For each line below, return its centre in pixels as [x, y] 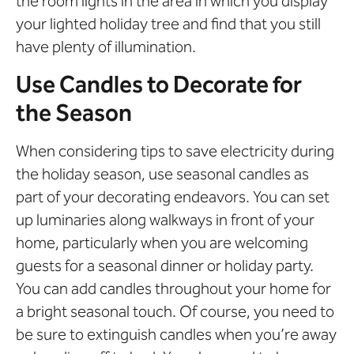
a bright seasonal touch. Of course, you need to [175, 311]
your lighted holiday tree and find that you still [168, 24]
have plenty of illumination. [106, 47]
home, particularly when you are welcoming [162, 242]
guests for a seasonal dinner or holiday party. [165, 265]
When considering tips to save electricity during [175, 151]
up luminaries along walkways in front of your [165, 219]
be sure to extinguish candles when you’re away [176, 334]
